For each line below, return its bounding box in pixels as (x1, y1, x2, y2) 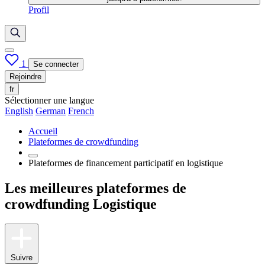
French (68, 105, 94, 116)
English (5, 105, 33, 116)
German (35, 105, 66, 116)
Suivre (11, 253, 33, 262)
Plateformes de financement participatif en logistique (28, 157, 223, 168)
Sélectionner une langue (5, 95, 94, 105)
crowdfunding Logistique (5, 196, 157, 212)
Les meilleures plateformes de (5, 180, 186, 196)
